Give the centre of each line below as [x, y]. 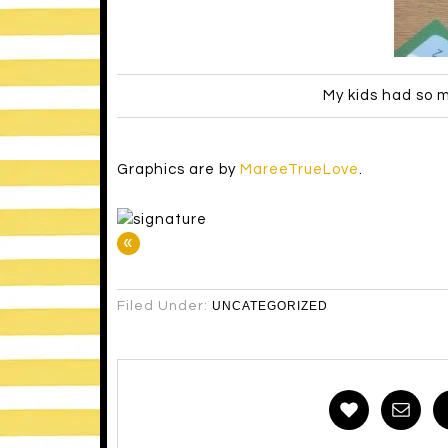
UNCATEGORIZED [269, 306]
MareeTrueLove [299, 170]
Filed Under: [164, 306]
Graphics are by [178, 170]
